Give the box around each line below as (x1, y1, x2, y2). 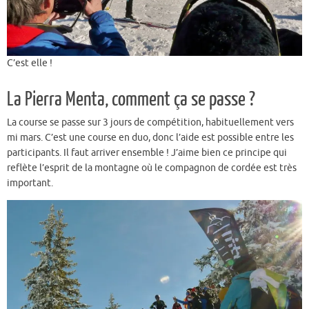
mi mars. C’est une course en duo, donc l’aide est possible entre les (7, 131, 294, 143)
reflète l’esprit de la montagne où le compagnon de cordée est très (7, 161, 297, 174)
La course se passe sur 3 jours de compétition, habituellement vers (7, 116, 294, 128)
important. (7, 177, 53, 189)
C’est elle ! (7, 57, 52, 69)
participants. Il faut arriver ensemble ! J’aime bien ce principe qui (7, 146, 287, 159)
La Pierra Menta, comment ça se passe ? (7, 88, 255, 110)
